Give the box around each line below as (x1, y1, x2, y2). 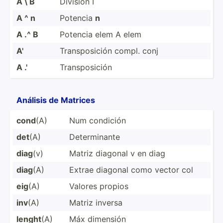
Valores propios (69, 181, 128, 191)
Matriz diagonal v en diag (69, 148, 165, 158)
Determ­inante (69, 131, 120, 142)
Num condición (69, 115, 126, 125)
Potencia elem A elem (60, 29, 141, 39)
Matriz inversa (69, 197, 122, 208)
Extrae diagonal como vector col (69, 164, 193, 175)
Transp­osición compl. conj (60, 45, 158, 56)
